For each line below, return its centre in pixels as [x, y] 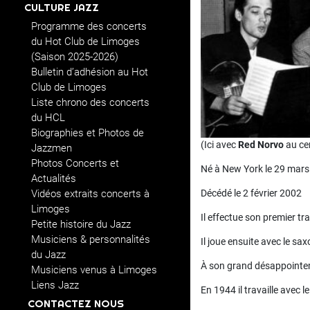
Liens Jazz [55, 285]
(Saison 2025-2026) [75, 57]
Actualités [54, 179]
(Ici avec [219, 145]
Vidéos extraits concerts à [90, 194]
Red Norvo [261, 145]
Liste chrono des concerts [90, 102]
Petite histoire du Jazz [81, 224]
